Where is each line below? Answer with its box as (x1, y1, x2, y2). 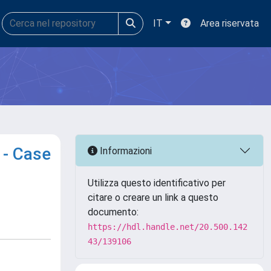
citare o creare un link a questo (88, 192, 218, 203)
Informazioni (97, 145, 152, 157)
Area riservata (200, 18, 259, 29)
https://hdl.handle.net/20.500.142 (88, 222, 247, 232)
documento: (88, 206, 139, 218)
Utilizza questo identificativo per (88, 177, 226, 189)
